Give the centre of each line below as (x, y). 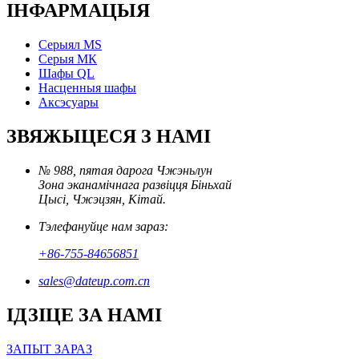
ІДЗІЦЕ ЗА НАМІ (84, 315)
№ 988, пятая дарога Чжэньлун (125, 171)
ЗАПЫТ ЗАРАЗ (49, 349)
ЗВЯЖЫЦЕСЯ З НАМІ (109, 137)
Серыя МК (68, 59)
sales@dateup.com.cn (94, 281)
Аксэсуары (69, 103)
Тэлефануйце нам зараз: (103, 227)
